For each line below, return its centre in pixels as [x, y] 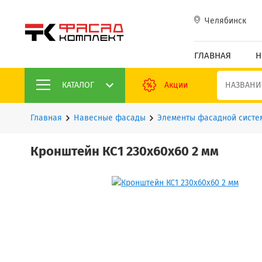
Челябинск [225, 21]
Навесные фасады [110, 118]
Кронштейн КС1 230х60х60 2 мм [125, 152]
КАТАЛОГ [78, 85]
